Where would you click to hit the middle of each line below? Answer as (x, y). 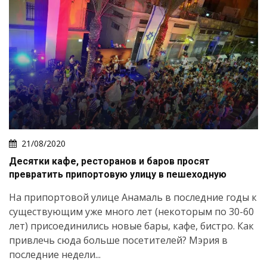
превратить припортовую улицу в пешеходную (118, 174)
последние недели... (55, 254)
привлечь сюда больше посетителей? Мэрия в (118, 240)
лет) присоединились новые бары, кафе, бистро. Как (131, 226)
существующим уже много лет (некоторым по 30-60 (131, 211)
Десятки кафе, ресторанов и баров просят (109, 161)
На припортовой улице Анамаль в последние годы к (133, 197)
